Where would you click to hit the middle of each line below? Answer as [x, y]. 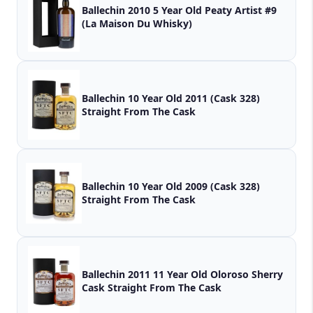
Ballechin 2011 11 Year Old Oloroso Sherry [182, 275]
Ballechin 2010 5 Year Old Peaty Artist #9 [158, 10]
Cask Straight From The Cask [165, 288]
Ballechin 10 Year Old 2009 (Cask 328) [171, 187]
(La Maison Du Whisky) [137, 24]
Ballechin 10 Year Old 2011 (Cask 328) [171, 99]
